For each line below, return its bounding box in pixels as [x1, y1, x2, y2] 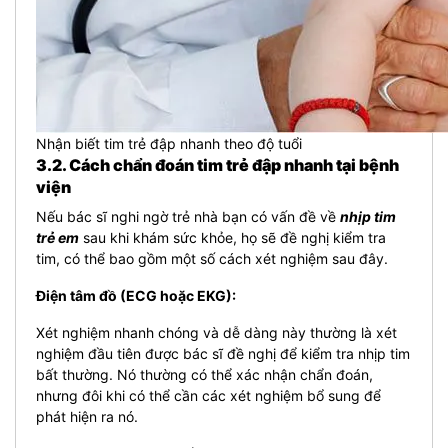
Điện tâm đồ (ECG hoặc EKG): [36, 286, 236, 304]
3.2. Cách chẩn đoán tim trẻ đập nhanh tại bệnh [36, 154, 399, 175]
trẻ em [36, 228, 79, 246]
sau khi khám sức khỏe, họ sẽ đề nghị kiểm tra [79, 228, 386, 246]
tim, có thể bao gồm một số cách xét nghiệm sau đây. [36, 249, 388, 267]
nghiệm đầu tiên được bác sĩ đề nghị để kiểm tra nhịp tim [36, 344, 410, 362]
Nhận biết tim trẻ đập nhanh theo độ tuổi [36, 134, 302, 152]
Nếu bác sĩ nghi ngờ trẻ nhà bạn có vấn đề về [36, 207, 340, 225]
